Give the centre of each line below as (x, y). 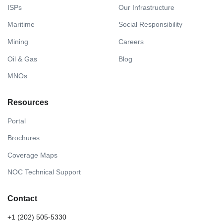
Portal (17, 121)
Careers (131, 41)
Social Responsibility (150, 25)
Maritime (21, 25)
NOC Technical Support (44, 172)
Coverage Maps (32, 155)
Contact (22, 199)
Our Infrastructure (146, 7)
